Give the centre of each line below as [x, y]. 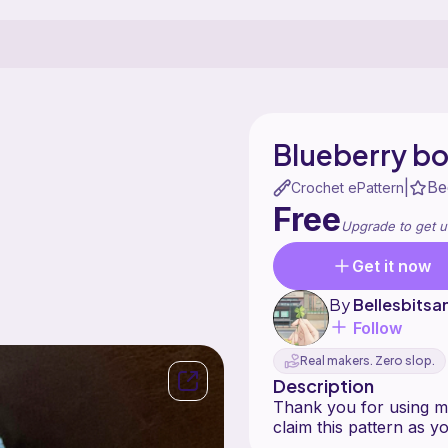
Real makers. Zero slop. [367, 361]
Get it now [391, 265]
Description [323, 385]
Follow [377, 327]
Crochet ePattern [347, 187]
